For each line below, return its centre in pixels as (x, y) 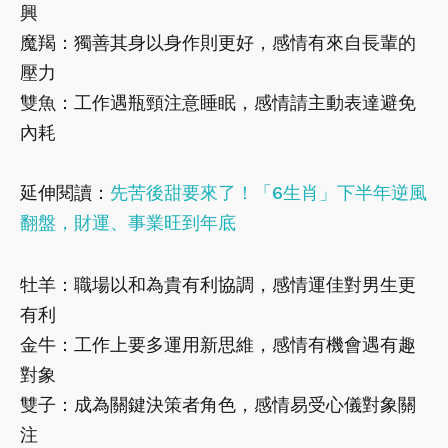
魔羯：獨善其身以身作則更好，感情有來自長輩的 (218, 43)
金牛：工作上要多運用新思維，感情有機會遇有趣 (218, 345)
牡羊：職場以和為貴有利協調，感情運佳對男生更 (218, 285)
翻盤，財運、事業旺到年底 (128, 223)
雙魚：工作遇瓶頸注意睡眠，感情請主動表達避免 (218, 103)
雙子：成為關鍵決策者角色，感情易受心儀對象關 (218, 405)
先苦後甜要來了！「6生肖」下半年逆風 (268, 193)
